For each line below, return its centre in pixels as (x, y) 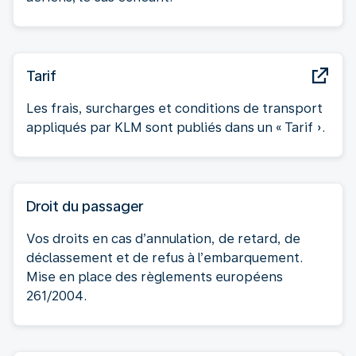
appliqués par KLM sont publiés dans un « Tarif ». (176, 127)
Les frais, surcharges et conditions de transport (174, 108)
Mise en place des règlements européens (155, 277)
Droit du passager (85, 206)
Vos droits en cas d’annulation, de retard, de (163, 238)
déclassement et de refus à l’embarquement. (164, 257)
